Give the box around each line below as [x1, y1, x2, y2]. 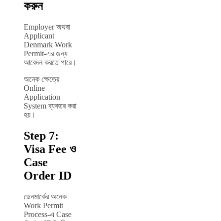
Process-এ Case [24, 210, 72, 219]
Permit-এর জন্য [24, 49, 68, 58]
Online [24, 84, 45, 93]
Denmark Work [24, 40, 72, 49]
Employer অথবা [24, 23, 70, 32]
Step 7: [24, 129, 59, 143]
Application [24, 93, 60, 102]
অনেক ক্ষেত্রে [24, 75, 59, 84]
